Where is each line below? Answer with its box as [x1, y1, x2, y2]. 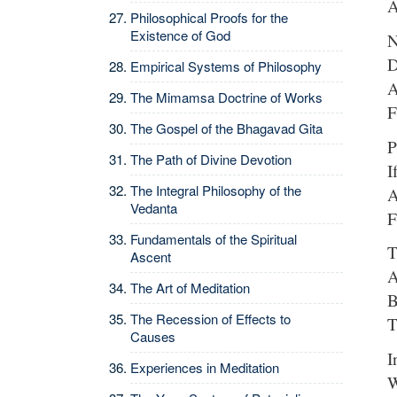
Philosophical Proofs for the [130, 8, 288, 27]
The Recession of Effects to [130, 309, 291, 328]
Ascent [130, 247, 171, 266]
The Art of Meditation [130, 278, 250, 297]
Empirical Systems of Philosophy [130, 57, 322, 75]
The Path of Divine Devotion [130, 150, 292, 168]
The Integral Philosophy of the [130, 181, 301, 199]
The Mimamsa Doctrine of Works [130, 88, 323, 106]
